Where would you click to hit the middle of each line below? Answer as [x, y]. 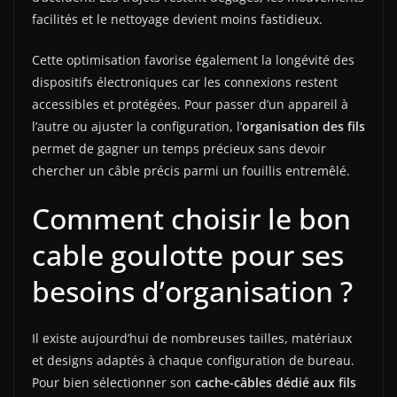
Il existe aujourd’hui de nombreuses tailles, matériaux [192, 338]
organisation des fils [304, 126]
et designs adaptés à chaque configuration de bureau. [193, 360]
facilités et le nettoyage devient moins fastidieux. [177, 19]
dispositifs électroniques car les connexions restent [185, 82]
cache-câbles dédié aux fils [276, 382]
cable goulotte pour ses [188, 254]
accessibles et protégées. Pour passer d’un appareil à [190, 104]
